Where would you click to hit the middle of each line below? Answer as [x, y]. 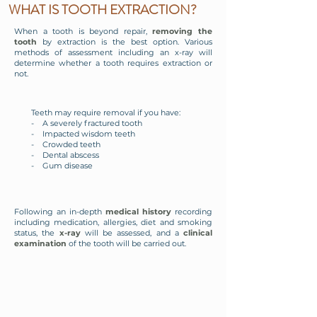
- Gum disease [62, 166]
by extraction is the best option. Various [125, 42]
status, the [35, 233]
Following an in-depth [60, 212]
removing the [183, 31]
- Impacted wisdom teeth [83, 134]
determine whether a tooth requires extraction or [113, 63]
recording [192, 212]
